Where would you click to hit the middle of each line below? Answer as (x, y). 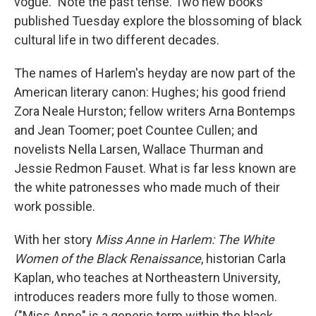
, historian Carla (243, 259)
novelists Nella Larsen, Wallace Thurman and (139, 149)
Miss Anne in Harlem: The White (183, 239)
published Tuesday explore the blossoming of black (158, 21)
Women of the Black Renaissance (108, 259)
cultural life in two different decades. (117, 40)
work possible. (55, 206)
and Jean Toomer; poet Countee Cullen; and (136, 130)
